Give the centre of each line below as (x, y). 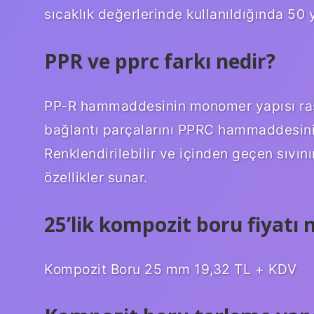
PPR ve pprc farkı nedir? (160, 61)
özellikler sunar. (96, 177)
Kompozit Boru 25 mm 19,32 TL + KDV (170, 269)
